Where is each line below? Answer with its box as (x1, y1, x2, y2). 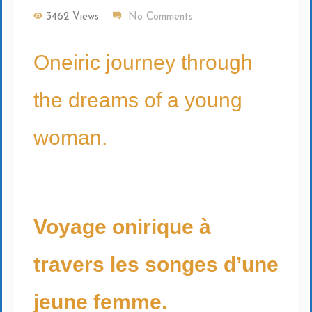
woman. (33, 126, 107, 150)
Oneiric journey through (33, 51, 253, 75)
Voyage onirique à (33, 215, 211, 239)
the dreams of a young (33, 88, 242, 112)
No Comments (128, 12, 193, 23)
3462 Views (46, 12, 99, 23)
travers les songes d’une (33, 253, 279, 276)
